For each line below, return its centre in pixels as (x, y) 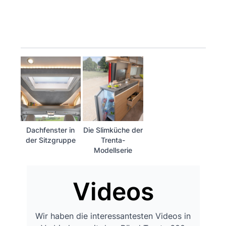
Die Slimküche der (113, 130)
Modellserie (113, 150)
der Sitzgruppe (50, 140)
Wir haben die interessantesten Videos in (113, 216)
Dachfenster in (51, 130)
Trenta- (113, 140)
